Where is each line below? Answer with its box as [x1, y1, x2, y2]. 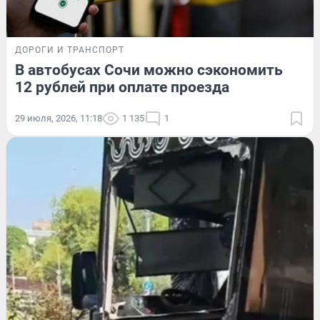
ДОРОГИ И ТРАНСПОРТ [15, 45, 124, 56]
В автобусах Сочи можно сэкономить [15, 61, 283, 79]
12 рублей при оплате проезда [15, 79, 229, 96]
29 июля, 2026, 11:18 [15, 113, 102, 124]
